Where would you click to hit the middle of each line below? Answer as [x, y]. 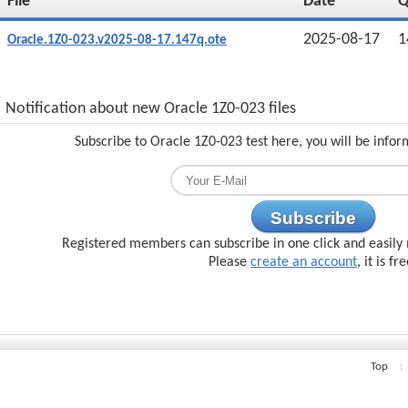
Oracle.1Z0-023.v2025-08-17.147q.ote [117, 41]
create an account [304, 262]
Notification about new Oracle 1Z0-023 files [151, 109]
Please [229, 262]
